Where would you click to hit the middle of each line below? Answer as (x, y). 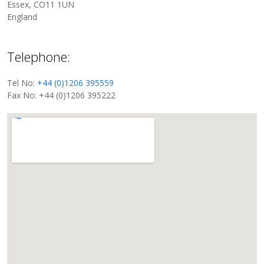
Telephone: (39, 57)
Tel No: (22, 83)
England (22, 17)
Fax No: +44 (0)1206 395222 (62, 95)
